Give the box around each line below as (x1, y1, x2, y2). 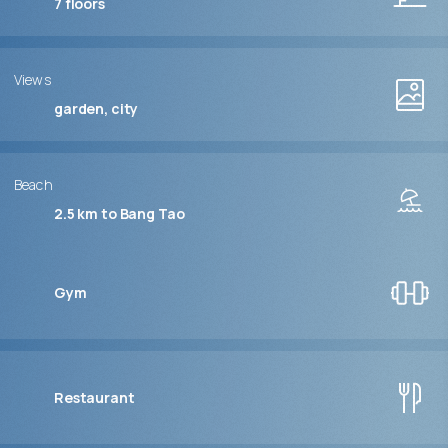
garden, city (54, 99, 139, 119)
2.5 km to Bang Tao (54, 204, 185, 224)
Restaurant (54, 387, 135, 407)
